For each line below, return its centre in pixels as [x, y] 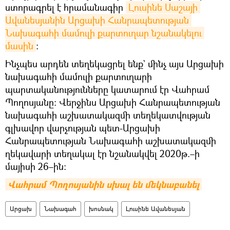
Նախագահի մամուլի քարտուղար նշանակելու [103, 33]
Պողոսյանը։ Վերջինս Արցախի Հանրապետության [113, 102]
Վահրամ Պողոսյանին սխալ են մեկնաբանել [103, 184]
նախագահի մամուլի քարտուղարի [79, 76]
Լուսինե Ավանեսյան [156, 208]
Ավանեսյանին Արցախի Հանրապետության [97, 20]
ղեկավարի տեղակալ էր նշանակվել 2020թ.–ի [102, 153]
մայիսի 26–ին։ [36, 166]
